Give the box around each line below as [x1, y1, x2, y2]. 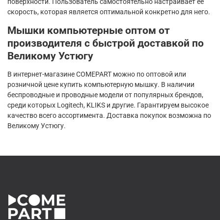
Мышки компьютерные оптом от [7, 24, 170, 37]
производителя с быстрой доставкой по [7, 37, 204, 50]
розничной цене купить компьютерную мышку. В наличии [7, 81, 194, 89]
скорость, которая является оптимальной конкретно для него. [7, 8, 210, 16]
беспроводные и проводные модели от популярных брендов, [7, 91, 203, 99]
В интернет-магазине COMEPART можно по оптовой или [7, 70, 186, 79]
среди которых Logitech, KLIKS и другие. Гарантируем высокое [7, 101, 209, 110]
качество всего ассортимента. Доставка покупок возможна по [7, 111, 211, 120]
